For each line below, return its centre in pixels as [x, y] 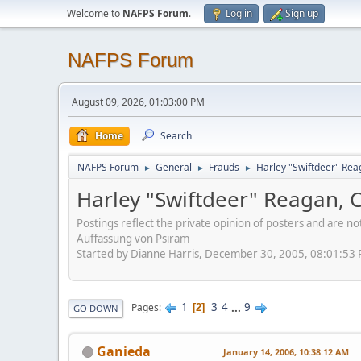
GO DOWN [96, 308]
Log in [239, 13]
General [174, 167]
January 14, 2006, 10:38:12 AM [286, 351]
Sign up [302, 13]
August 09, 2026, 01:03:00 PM [138, 102]
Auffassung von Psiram [133, 238]
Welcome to [95, 13]
